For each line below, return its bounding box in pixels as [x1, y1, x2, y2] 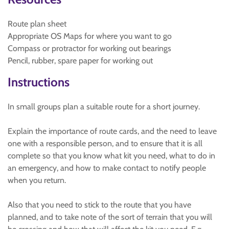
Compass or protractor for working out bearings [8, 43, 171, 53]
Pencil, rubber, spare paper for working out [8, 56, 153, 65]
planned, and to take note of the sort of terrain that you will [8, 212, 212, 222]
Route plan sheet [8, 19, 66, 29]
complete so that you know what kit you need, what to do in [8, 151, 215, 161]
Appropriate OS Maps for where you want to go [8, 31, 172, 41]
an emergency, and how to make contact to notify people [8, 163, 206, 173]
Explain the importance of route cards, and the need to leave [8, 126, 217, 136]
